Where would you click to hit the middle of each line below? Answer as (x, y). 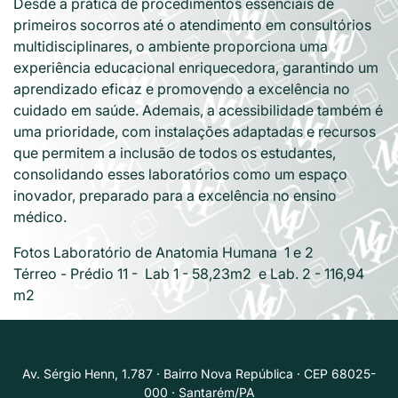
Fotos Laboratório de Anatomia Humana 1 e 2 (163, 252)
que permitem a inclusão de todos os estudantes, (175, 153)
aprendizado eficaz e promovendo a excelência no (182, 89)
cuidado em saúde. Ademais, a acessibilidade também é (198, 110)
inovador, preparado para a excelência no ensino (175, 195)
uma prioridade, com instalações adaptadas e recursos (195, 131)
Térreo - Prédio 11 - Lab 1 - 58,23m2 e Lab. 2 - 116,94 (189, 274)
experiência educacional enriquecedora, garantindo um (196, 68)
